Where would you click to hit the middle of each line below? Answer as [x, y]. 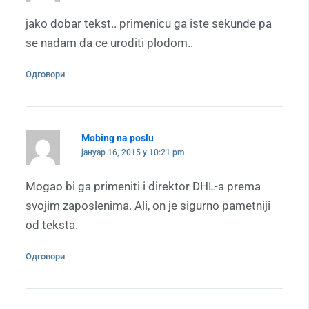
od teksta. [52, 225]
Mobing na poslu [117, 138]
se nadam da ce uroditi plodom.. [109, 42]
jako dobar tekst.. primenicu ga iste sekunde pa [149, 23]
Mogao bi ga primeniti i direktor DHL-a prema [143, 186]
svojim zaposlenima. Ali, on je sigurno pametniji [148, 205]
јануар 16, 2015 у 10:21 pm [132, 152]
